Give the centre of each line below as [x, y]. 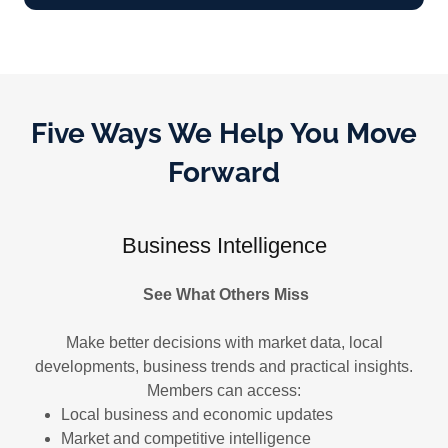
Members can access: [224, 390]
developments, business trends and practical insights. [224, 366]
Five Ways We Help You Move [224, 133]
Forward [224, 172]
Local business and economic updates [198, 414]
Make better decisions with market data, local [224, 342]
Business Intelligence [224, 245]
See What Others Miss [224, 294]
